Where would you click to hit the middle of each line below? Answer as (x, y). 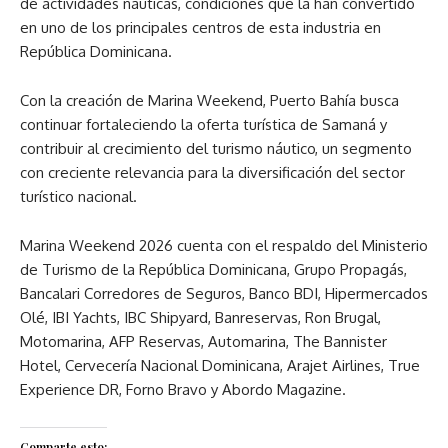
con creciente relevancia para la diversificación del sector (212, 172)
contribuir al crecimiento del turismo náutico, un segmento (216, 148)
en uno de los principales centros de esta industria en (200, 27)
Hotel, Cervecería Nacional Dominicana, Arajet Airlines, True (220, 365)
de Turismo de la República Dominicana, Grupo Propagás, (213, 269)
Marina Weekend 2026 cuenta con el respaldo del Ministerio (224, 245)
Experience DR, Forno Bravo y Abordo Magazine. (183, 389)
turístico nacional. (78, 196)
